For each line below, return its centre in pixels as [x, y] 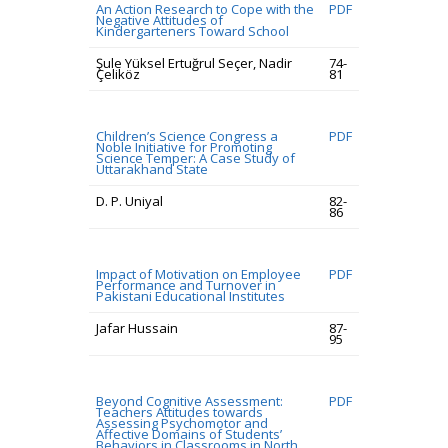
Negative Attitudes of [159, 20]
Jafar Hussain [137, 328]
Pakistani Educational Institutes [190, 296]
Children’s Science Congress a [187, 136]
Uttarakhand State [152, 169]
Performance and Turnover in [186, 285]
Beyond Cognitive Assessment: [189, 401]
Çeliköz [118, 74]
